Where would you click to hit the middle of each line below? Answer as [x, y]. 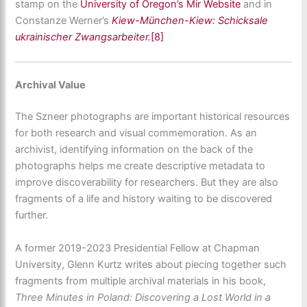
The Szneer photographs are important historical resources [153, 117]
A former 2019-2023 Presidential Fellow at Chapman [138, 248]
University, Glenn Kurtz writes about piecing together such [151, 264]
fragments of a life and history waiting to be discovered [144, 199]
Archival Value [51, 85]
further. [32, 216]
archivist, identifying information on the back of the [134, 150]
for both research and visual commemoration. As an [136, 133]
